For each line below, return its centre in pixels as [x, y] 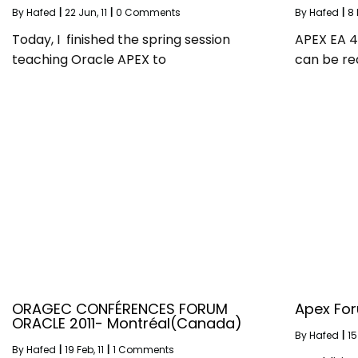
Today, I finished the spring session [121, 40]
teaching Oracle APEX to [89, 60]
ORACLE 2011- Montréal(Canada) [127, 324]
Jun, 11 [93, 13]
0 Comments [148, 13]
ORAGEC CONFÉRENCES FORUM [120, 309]
